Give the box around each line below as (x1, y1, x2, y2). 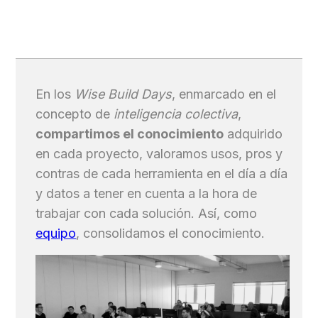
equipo (35, 226, 77, 241)
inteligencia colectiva (114, 106, 238, 121)
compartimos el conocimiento (35, 126, 224, 141)
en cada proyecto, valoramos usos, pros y (35, 146, 283, 161)
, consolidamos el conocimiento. (76, 226, 265, 241)
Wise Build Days (75, 87, 172, 102)
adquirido (224, 126, 283, 141)
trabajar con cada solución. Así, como (35, 206, 258, 221)
